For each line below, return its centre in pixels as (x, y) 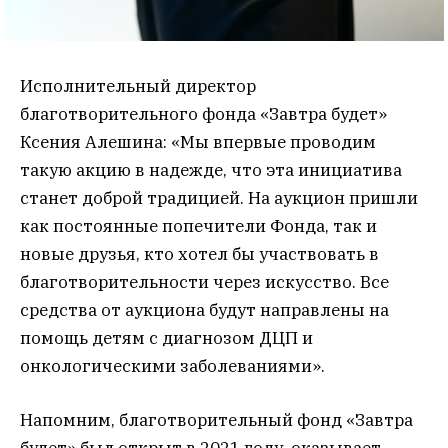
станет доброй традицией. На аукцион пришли (219, 198)
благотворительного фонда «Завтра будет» (203, 114)
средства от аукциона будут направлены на (204, 310)
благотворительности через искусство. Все (204, 282)
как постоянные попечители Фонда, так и (198, 226)
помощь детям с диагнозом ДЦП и (166, 338)
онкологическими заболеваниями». (172, 366)
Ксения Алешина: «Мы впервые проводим (198, 142)
